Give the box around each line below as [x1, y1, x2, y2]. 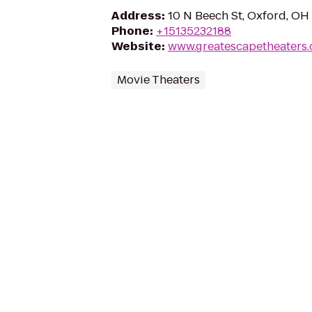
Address [111, 8, 162, 24]
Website [111, 38, 162, 54]
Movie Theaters [117, 72, 200, 88]
